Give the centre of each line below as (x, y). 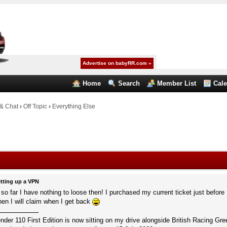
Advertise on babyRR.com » (117, 63)
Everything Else (73, 106)
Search (129, 83)
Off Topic (35, 106)
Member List (177, 83)
